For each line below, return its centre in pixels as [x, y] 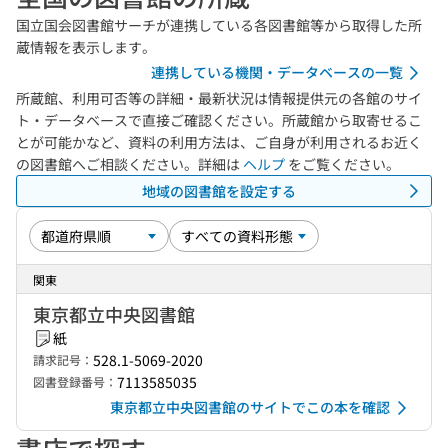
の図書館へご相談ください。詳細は [129, 164]
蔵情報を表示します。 [86, 47]
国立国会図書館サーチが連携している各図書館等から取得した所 [219, 25]
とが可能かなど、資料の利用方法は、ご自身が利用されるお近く [219, 142]
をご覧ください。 [342, 164]
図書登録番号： [75, 381]
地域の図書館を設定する [219, 190]
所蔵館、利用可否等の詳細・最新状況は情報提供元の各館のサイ [219, 98]
